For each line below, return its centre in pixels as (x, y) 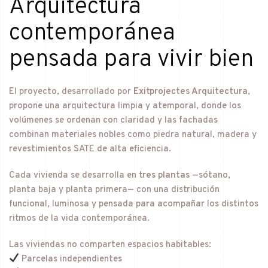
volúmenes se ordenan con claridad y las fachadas (113, 120)
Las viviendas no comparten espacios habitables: (110, 245)
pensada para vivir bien (131, 60)
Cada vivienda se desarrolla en (74, 175)
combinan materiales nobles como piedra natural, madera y (133, 135)
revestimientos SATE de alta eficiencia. (90, 149)
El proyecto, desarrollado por (71, 92)
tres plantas (164, 175)
